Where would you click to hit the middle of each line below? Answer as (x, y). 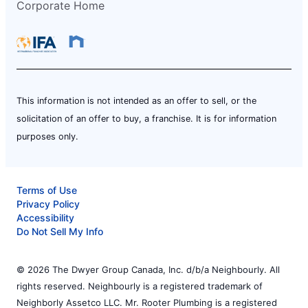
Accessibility (45, 217)
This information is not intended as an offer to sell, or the (136, 100)
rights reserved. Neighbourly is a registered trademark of (140, 286)
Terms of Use (47, 190)
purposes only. (47, 136)
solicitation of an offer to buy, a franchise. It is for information (146, 118)
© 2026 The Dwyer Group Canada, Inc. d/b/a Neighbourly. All (148, 269)
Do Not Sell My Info (60, 231)
